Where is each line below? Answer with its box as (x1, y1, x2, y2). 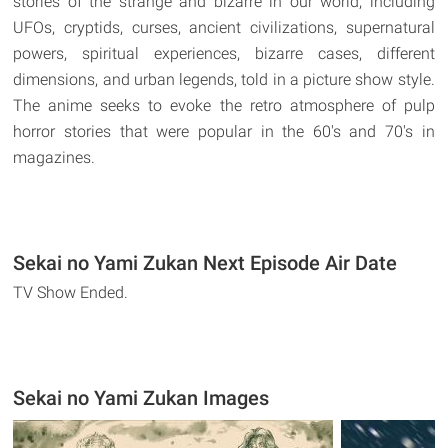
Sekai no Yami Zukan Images (13, 385, 270, 410)
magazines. (13, 147, 96, 167)
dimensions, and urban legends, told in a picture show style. (13, 69, 435, 89)
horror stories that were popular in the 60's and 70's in (13, 121, 435, 141)
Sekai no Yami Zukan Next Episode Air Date (13, 250, 398, 275)
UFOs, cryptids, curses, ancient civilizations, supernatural (13, 17, 435, 37)
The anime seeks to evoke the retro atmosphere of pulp (13, 95, 435, 115)
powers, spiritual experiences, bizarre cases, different (13, 43, 435, 63)
